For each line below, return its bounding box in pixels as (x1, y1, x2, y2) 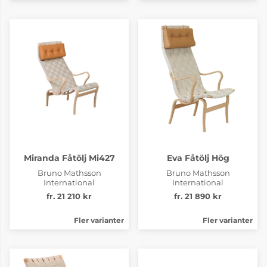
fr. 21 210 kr (46, 191, 92, 201)
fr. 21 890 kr (174, 191, 222, 201)
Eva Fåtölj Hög (166, 152, 229, 163)
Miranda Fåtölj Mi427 (23, 152, 115, 163)
